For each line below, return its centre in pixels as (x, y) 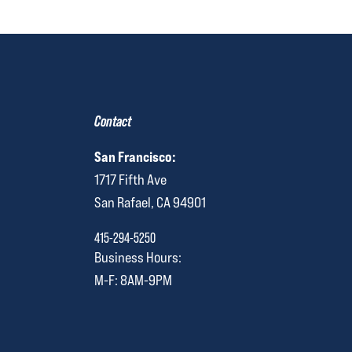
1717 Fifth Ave (130, 180)
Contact (112, 121)
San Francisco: (135, 157)
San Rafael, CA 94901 (150, 203)
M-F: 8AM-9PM (133, 280)
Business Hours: (137, 258)
